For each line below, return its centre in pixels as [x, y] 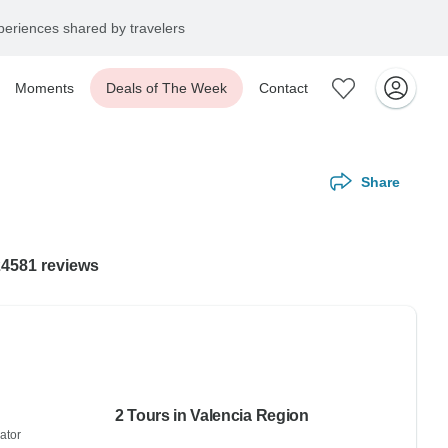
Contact [283, 88]
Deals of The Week [166, 88]
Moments [44, 88]
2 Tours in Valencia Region [211, 415]
